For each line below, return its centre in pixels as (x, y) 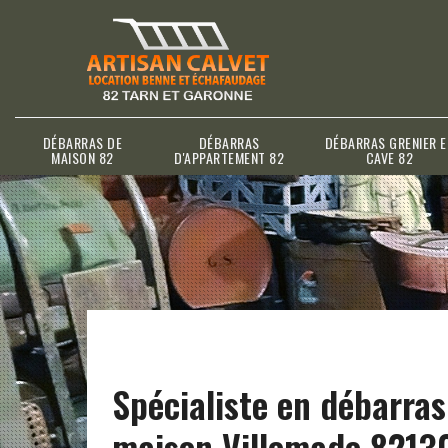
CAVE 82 (389, 157)
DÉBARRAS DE (82, 142)
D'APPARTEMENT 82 (229, 157)
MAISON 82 (82, 157)
